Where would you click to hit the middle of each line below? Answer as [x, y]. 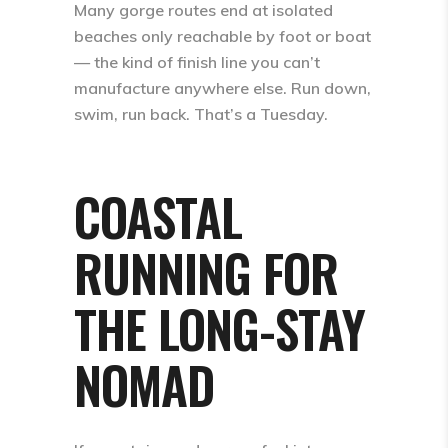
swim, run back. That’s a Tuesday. [201, 114]
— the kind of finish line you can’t [197, 62]
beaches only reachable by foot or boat [222, 36]
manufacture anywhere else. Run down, [222, 88]
